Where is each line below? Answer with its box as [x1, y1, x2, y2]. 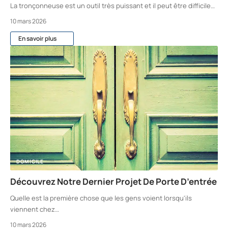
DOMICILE [16, 157, 44, 165]
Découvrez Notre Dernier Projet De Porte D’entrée [10, 175, 217, 187]
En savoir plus [18, 34, 56, 43]
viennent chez [10, 204, 55, 214]
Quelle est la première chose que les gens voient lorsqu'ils [10, 193, 192, 203]
